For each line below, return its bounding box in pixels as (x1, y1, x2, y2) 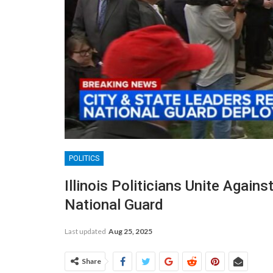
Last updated (65, 226, 107, 236)
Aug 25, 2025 (108, 226, 152, 236)
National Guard (65, 196, 163, 213)
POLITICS (69, 154, 99, 163)
